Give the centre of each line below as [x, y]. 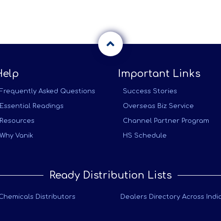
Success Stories [150, 91]
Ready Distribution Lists [110, 175]
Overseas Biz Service [158, 106]
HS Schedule [145, 136]
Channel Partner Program [166, 121]
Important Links [159, 74]
